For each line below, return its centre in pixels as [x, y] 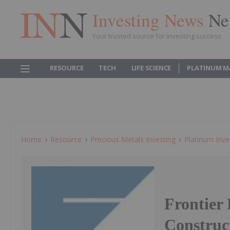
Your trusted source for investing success [157, 36]
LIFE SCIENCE [151, 68]
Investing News [150, 20]
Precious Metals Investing [133, 139]
